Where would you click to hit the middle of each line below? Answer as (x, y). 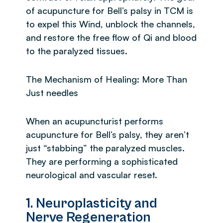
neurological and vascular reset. (92, 174)
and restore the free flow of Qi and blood (111, 37)
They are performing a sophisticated (102, 161)
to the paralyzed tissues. (77, 51)
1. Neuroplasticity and (92, 203)
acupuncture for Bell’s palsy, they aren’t (108, 134)
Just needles (52, 92)
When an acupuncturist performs (95, 121)
